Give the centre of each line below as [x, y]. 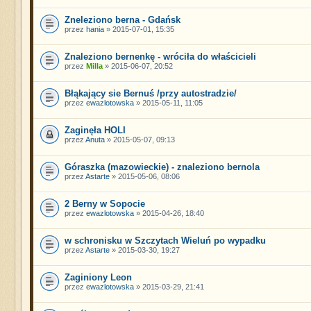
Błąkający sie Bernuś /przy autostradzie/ [150, 93]
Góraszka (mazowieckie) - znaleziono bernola [162, 167]
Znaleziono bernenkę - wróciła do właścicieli [160, 56]
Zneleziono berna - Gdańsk [122, 19]
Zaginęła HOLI [95, 130]
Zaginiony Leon [98, 277]
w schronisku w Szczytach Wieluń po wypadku [165, 240]
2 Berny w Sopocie [104, 203]
